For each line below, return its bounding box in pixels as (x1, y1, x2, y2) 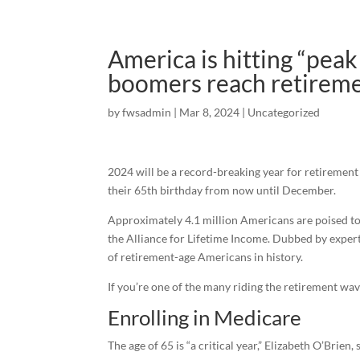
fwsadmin (122, 105, 172, 119)
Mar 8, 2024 (179, 105, 240, 119)
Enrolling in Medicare (108, 305, 302, 330)
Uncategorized (247, 105, 321, 119)
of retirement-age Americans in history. (108, 250, 304, 264)
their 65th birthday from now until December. (108, 183, 337, 197)
